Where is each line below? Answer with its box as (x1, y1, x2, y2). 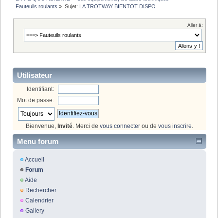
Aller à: (187, 22, 203, 28)
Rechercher (25, 187, 56, 194)
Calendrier (25, 197, 54, 204)
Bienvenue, (26, 122, 57, 129)
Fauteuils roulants (16, 3, 58, 9)
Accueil (24, 156, 44, 163)
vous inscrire (158, 122, 192, 129)
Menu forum (17, 137, 58, 146)
